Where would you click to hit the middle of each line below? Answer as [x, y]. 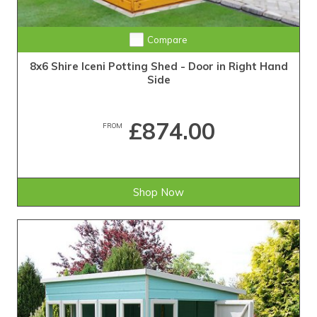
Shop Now [158, 192]
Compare [167, 40]
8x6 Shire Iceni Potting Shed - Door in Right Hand [158, 67]
